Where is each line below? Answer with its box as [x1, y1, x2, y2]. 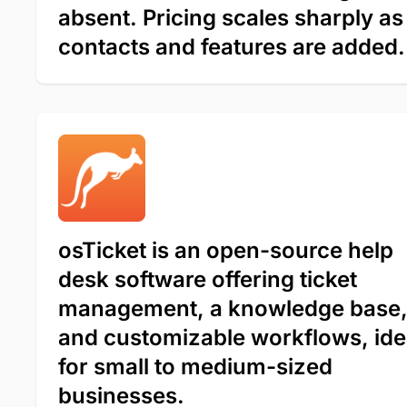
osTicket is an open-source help [58, 236, 393, 263]
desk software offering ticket [58, 265, 357, 293]
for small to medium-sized [58, 352, 333, 380]
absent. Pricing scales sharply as [58, 4, 403, 31]
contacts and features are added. [58, 33, 405, 60]
